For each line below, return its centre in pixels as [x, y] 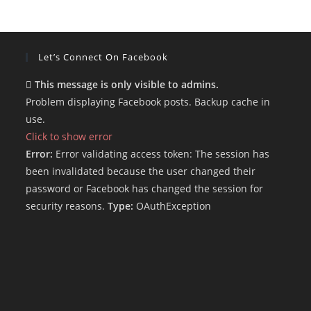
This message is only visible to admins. [127, 84]
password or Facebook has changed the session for [145, 188]
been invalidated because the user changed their [141, 171]
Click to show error [69, 136]
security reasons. [67, 205]
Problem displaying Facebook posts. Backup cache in [148, 101]
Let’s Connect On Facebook [103, 57]
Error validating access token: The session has [161, 153]
